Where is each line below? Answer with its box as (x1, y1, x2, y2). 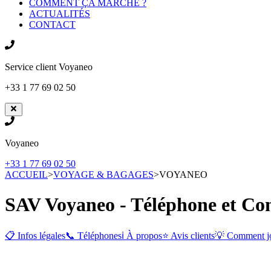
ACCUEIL (5, 169, 48, 180)
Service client (5, 62, 59, 72)
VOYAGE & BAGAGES (53, 169, 154, 180)
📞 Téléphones (65, 230, 122, 241)
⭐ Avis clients (162, 230, 215, 241)
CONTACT (29, 19, 76, 30)
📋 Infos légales (5, 230, 65, 241)
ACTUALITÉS (29, 8, 90, 19)
